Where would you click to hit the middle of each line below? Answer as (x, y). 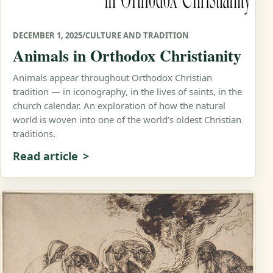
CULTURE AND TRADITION (137, 36)
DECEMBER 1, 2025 (48, 36)
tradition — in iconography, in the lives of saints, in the (127, 92)
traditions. (34, 134)
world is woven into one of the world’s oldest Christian (127, 120)
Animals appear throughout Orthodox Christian (112, 78)
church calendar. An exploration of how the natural (119, 106)
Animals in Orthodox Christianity (127, 56)
